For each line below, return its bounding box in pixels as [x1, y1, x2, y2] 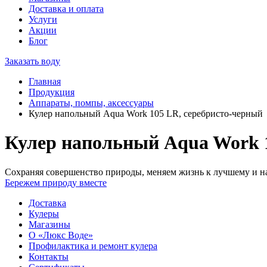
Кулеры [29, 208, 59, 219]
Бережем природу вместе [5, 177, 107, 188]
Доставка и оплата [29, 4, 104, 14]
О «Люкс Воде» [29, 229, 93, 240]
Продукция [29, 87, 74, 97]
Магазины [29, 219, 70, 229]
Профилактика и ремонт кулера [29, 240, 157, 251]
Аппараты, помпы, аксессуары [29, 98, 154, 108]
